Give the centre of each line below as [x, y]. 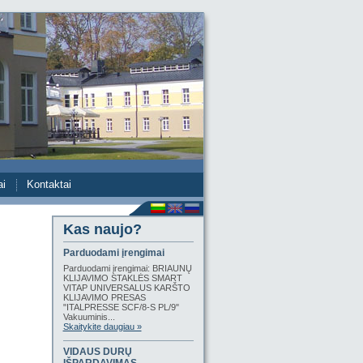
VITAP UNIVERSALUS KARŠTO [126, 288]
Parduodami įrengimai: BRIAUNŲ [127, 268]
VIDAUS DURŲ [97, 352]
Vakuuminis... [89, 317]
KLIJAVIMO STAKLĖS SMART [122, 278]
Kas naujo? [102, 229]
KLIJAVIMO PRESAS [104, 297]
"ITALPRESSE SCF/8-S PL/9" [121, 307]
